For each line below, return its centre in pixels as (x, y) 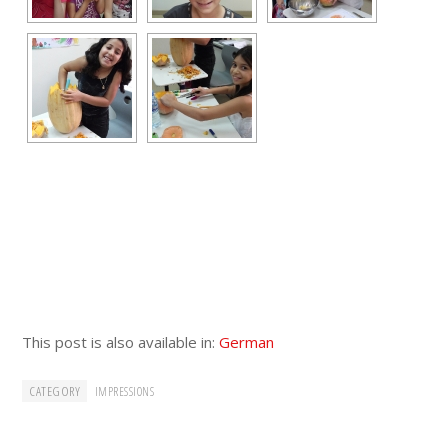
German (247, 342)
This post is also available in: (121, 342)
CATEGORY (55, 391)
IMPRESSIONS (124, 392)
